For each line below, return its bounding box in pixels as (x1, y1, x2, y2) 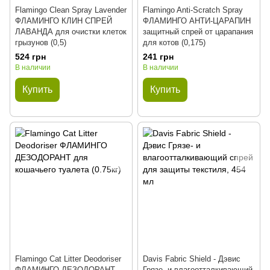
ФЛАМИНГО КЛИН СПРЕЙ (15, 16, 112, 25)
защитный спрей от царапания (143, 27, 253, 36)
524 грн (15, 52, 46, 61)
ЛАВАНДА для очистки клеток (15, 27, 127, 36)
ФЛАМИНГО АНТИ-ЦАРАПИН (143, 16, 251, 25)
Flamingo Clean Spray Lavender (15, 5, 127, 14)
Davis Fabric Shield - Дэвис (143, 254, 240, 263)
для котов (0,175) (143, 38, 206, 47)
